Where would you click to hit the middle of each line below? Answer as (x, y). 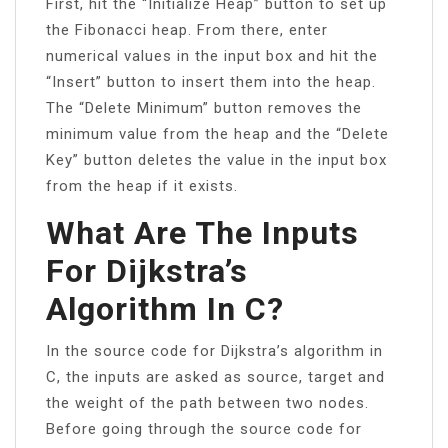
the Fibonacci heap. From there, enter (187, 29)
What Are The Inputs (202, 232)
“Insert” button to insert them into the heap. (211, 81)
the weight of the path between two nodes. (207, 402)
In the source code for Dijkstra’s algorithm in (214, 350)
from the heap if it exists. (142, 185)
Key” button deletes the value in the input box (216, 159)
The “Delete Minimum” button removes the (204, 107)
